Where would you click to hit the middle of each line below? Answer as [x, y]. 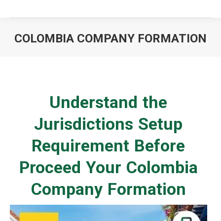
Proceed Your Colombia [108, 167]
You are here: [134, 53]
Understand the [109, 102]
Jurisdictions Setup [109, 124]
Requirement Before [109, 146]
